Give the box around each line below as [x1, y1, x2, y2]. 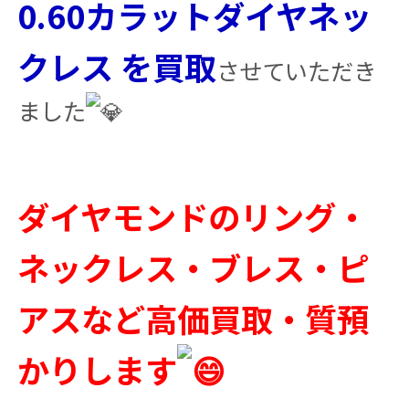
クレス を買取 [16, 43, 216, 89]
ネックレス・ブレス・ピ [16, 244, 369, 290]
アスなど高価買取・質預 [16, 295, 369, 341]
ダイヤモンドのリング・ [16, 193, 368, 239]
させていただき [215, 54, 376, 87]
